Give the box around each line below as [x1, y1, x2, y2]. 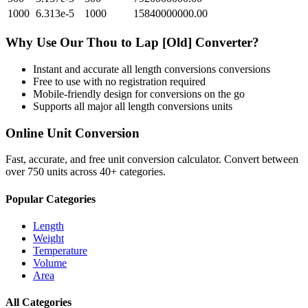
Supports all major [33, 100, 115, 112]
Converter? [192, 35, 259, 50]
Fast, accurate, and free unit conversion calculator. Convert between [5, 153, 298, 166]
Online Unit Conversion [5, 125, 140, 140]
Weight [33, 232, 64, 244]
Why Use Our [5, 35, 87, 50]
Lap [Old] [135, 35, 192, 50]
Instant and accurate [33, 63, 122, 75]
